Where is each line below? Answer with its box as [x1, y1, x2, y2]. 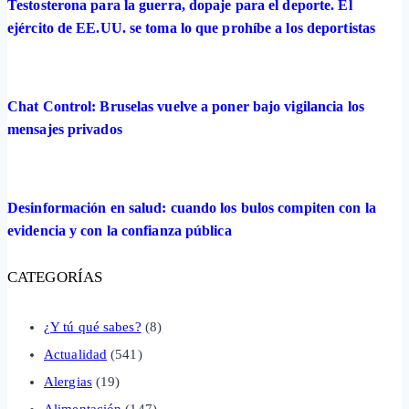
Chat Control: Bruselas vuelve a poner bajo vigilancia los [7, 98, 364, 114]
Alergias [44, 373, 92, 389]
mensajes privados [7, 121, 122, 137]
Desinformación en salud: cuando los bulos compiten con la [7, 199, 376, 215]
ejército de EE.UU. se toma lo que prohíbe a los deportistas [7, 19, 376, 36]
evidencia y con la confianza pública [7, 222, 232, 238]
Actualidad [44, 346, 108, 362]
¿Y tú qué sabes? [44, 319, 142, 334]
